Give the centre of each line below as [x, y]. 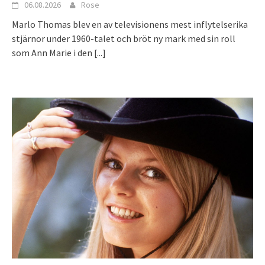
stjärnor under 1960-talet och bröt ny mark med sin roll [124, 38]
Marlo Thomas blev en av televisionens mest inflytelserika [130, 24]
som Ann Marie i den [53, 52]
